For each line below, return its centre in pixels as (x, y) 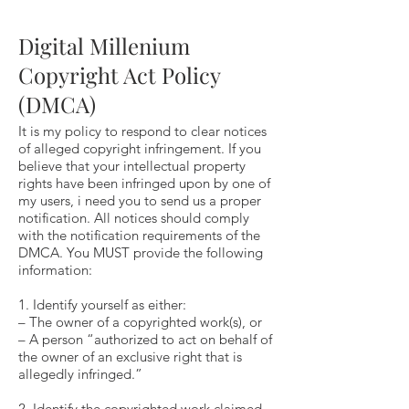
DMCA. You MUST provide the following (141, 252)
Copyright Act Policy (119, 75)
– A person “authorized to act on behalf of (145, 339)
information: (55, 270)
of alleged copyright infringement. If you (140, 148)
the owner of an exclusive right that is (130, 357)
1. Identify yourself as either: (102, 304)
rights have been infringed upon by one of (144, 183)
